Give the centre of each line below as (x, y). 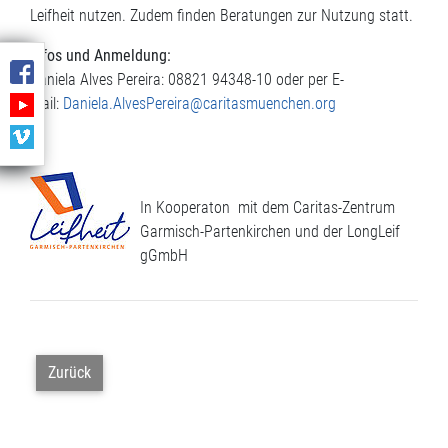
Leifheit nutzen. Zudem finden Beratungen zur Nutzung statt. (221, 15)
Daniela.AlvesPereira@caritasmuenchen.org (199, 103)
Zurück (69, 372)
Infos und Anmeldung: (100, 55)
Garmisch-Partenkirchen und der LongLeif (270, 231)
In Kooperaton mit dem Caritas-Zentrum (267, 207)
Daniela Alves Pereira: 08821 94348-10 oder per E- (187, 79)
